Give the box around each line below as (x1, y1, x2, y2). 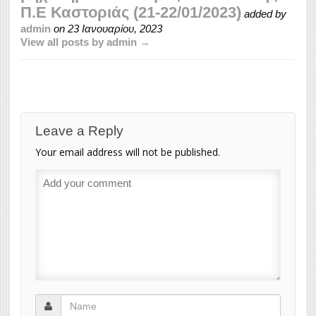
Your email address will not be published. (35, 145, 220, 159)
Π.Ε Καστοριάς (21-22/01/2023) (20, 3, 241, 21)
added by (241, 7, 286, 20)
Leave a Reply (35, 123, 123, 138)
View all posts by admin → (20, 35, 150, 48)
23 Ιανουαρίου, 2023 (68, 22, 162, 35)
